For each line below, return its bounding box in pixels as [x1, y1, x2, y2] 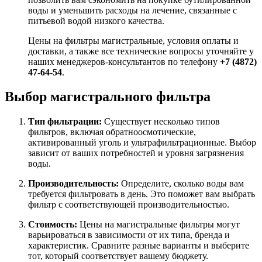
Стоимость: [28, 219, 77, 230]
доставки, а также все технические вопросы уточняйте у [28, 46, 254, 56]
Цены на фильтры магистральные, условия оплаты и [28, 35, 239, 46]
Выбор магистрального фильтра [5, 89, 211, 105]
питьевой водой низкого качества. [28, 15, 164, 26]
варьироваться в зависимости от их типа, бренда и [28, 230, 230, 240]
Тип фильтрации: [28, 116, 102, 127]
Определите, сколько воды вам [119, 178, 244, 189]
